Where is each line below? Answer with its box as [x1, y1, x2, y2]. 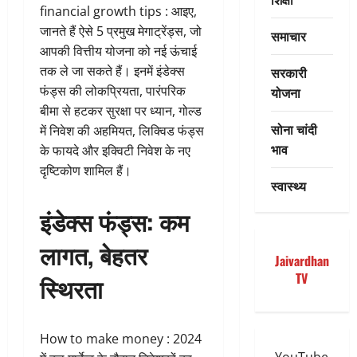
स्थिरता [40, 269, 103, 306]
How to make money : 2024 [40, 329, 202, 347]
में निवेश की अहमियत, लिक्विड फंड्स [40, 121, 204, 139]
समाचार [270, 25, 306, 45]
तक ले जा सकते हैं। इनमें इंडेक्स [40, 61, 185, 80]
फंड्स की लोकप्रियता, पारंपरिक [40, 81, 186, 100]
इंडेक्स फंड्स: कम [40, 202, 190, 239]
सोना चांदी [270, 119, 317, 139]
